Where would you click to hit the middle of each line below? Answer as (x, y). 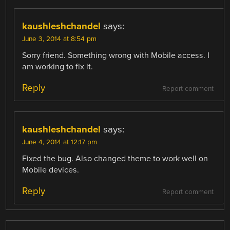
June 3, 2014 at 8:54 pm (60, 39)
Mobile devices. (51, 170)
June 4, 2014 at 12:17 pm (60, 142)
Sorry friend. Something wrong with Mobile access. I (116, 55)
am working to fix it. (58, 66)
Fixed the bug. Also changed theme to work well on (115, 158)
